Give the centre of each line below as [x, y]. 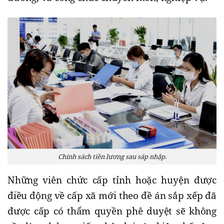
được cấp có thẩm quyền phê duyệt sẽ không [112, 211]
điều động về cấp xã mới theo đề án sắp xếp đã [112, 196]
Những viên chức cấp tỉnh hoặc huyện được [112, 180]
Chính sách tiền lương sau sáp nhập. [112, 157]
